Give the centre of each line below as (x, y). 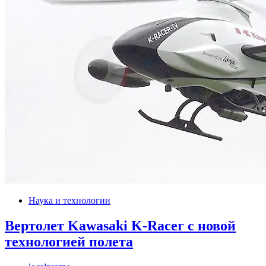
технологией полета (69, 242)
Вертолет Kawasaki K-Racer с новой (120, 226)
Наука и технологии (69, 201)
